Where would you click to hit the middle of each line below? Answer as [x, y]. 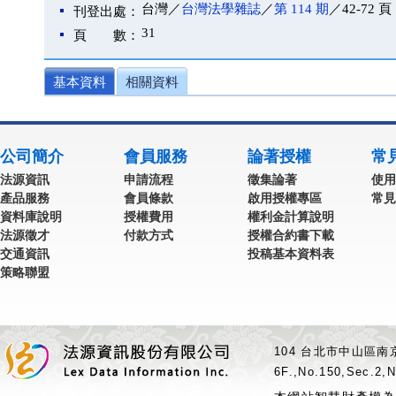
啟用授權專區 [285, 198]
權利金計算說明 [291, 217]
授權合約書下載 [291, 235]
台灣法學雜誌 [221, 9]
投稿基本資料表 [291, 254]
